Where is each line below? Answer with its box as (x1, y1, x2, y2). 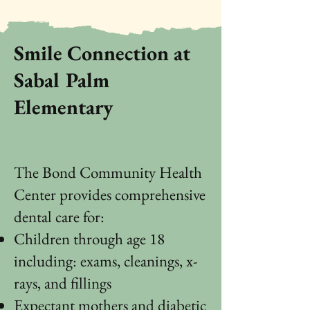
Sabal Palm (14, 66, 109, 93)
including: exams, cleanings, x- (14, 250, 197, 271)
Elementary (14, 93, 113, 120)
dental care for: (14, 206, 104, 227)
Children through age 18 (14, 228, 165, 249)
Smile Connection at (14, 39, 190, 66)
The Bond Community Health (14, 162, 202, 183)
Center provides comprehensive (14, 184, 206, 205)
